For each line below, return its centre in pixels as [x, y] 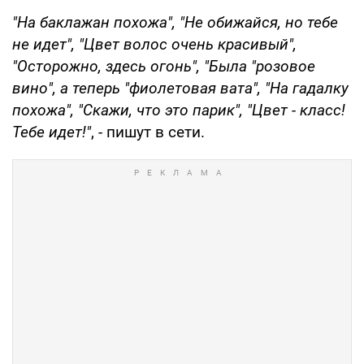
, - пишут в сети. [148, 132]
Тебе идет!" [52, 132]
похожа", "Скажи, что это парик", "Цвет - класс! [179, 110]
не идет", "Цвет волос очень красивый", [154, 45]
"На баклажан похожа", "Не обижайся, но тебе [175, 23]
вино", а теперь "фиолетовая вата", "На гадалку [180, 89]
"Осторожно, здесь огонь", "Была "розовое [164, 67]
